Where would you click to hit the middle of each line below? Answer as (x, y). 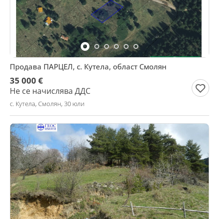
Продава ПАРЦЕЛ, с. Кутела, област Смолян (88, 66)
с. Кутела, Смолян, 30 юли (47, 104)
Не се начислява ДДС (50, 91)
